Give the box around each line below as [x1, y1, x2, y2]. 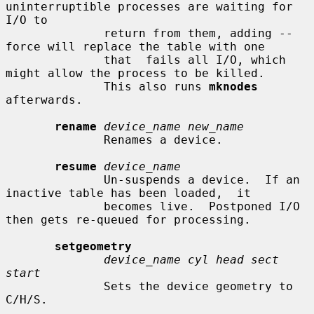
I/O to [6, 13, 48, 27]
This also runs [104, 79, 209, 93]
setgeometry [55, 239, 132, 253]
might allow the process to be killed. [6, 66, 265, 80]
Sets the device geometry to [6, 279, 104, 293]
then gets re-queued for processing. [6, 212, 251, 226]
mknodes [209, 79, 258, 93]
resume [55, 159, 97, 173]
